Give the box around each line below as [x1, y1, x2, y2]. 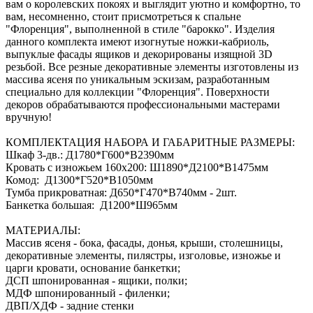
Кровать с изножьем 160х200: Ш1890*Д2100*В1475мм [6, 161, 268, 173]
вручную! [6, 110, 52, 123]
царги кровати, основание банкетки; [6, 261, 180, 274]
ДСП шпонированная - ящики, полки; [6, 274, 187, 286]
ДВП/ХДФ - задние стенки [6, 299, 140, 312]
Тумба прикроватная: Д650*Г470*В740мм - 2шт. [6, 186, 237, 198]
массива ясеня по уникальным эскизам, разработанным [6, 73, 270, 85]
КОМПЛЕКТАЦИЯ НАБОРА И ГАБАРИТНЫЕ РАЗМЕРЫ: [6, 136, 295, 148]
